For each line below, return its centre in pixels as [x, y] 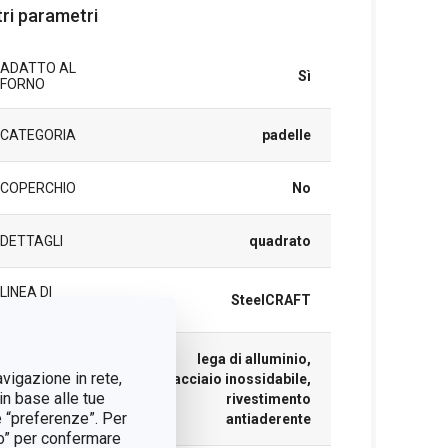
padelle [286, 135]
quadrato [279, 241]
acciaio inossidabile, [241, 379]
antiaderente [268, 419]
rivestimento [268, 399]
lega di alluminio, [253, 359]
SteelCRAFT [270, 300]
